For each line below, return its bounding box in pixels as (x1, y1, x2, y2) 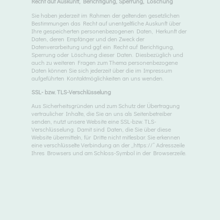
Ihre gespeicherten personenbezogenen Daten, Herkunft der (31, 27, 187, 35)
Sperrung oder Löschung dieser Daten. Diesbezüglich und (31, 50, 183, 58)
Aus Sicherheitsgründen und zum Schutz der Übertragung (31, 102, 180, 110)
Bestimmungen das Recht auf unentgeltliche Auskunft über (31, 19, 181, 27)
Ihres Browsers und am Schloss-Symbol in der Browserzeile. (31, 149, 186, 157)
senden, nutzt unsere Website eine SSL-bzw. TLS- (31, 117, 156, 126)
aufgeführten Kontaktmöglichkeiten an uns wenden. (31, 74, 164, 82)
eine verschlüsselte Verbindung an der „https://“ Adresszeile (31, 141, 185, 149)
